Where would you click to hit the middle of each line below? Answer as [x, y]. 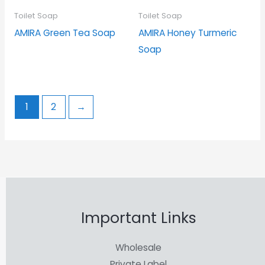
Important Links [138, 218]
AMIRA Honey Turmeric [188, 33]
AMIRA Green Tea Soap [64, 33]
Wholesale [138, 247]
